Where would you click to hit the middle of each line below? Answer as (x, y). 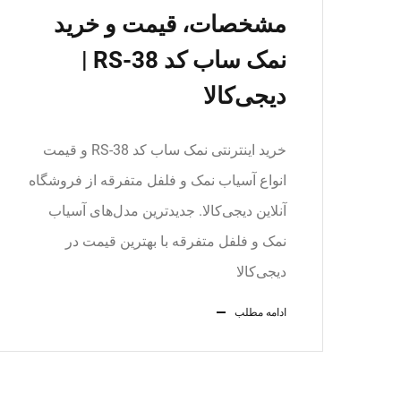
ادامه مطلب (260, 312)
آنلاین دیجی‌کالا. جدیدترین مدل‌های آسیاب (167, 211)
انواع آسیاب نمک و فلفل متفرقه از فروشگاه (158, 180)
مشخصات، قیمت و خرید (170, 24)
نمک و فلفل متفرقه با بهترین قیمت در (176, 241)
